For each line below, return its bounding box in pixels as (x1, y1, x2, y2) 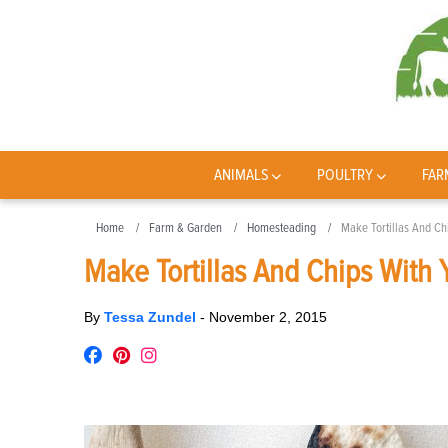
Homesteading (247, 220, 316, 236)
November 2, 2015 (209, 309, 327, 325)
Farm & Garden (149, 220, 222, 236)
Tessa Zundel (104, 309, 200, 325)
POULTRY (317, 165, 374, 185)
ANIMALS (213, 165, 269, 185)
